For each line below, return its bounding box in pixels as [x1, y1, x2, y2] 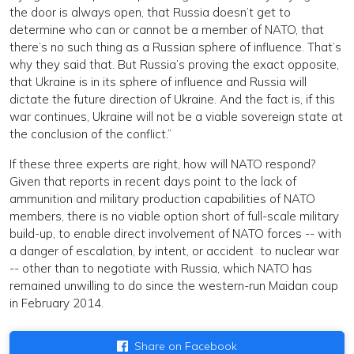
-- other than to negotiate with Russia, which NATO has [9, 260, 312, 276]
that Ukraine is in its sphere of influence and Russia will [9, 73, 307, 89]
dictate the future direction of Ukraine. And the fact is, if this [9, 91, 335, 107]
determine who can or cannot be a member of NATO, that [9, 21, 324, 37]
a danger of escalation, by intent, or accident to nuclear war [9, 243, 339, 258]
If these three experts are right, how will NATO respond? [9, 156, 318, 171]
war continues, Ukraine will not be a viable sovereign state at [9, 108, 343, 124]
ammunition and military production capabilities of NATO [9, 190, 315, 206]
